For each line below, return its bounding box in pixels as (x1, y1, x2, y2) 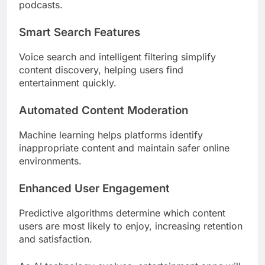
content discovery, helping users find (19, 64, 183, 76)
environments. (19, 154, 82, 167)
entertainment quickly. (19, 77, 117, 89)
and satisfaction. (19, 232, 92, 245)
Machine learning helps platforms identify (19, 128, 203, 141)
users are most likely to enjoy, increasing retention (19, 219, 243, 232)
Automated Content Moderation (19, 104, 188, 118)
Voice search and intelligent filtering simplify (19, 51, 216, 63)
